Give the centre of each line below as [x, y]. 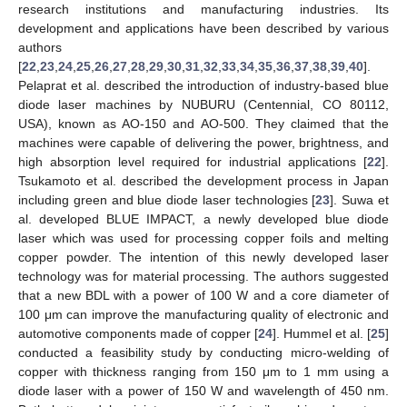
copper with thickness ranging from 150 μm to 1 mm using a [203, 371]
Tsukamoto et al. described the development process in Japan [203, 180]
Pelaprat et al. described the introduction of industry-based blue [203, 85]
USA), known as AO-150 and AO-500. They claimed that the [203, 123]
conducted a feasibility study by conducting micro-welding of [203, 352]
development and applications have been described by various [203, 28]
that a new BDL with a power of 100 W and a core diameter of [203, 295]
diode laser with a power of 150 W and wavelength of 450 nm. [203, 390]
